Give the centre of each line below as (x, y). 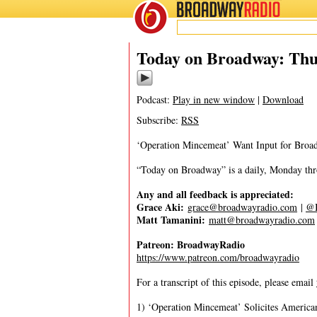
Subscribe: (159, 120)
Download (283, 99)
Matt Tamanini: (171, 220)
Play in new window (214, 99)
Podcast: (155, 99)
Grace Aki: (160, 207)
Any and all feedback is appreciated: (215, 194)
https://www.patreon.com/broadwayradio (218, 257)
